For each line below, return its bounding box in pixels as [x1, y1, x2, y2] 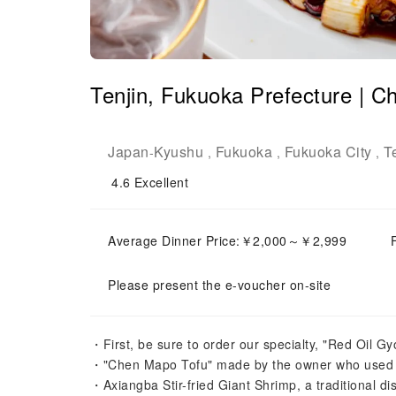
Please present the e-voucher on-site [108, 276, 331, 293]
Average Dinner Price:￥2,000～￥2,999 [108, 232, 346, 249]
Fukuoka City [284, 141, 372, 162]
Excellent [133, 173, 188, 191]
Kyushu [154, 141, 203, 162]
